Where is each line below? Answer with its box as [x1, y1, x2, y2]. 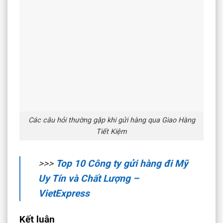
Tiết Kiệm [96, 127, 127, 136]
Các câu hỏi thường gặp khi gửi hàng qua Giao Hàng [28, 116, 195, 125]
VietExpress [38, 187, 90, 199]
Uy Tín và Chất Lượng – [38, 172, 139, 184]
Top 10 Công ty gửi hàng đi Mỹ [56, 157, 188, 169]
